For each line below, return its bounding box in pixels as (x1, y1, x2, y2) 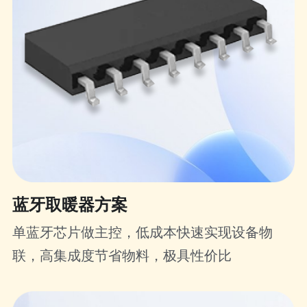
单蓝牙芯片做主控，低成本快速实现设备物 (12, 225, 273, 241)
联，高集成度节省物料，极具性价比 (12, 248, 232, 264)
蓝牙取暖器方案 (12, 195, 128, 214)
